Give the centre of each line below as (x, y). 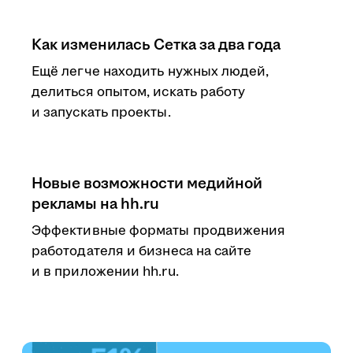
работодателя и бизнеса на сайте (142, 251)
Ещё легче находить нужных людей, (150, 72)
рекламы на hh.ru (95, 204)
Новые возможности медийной (147, 184)
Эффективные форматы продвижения (159, 231)
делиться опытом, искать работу (139, 92)
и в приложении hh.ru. (105, 272)
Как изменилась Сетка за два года (156, 45)
